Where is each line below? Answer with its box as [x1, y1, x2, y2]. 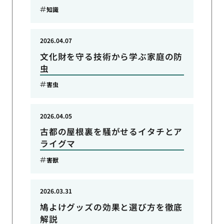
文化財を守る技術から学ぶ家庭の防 [39, 50, 183, 62]
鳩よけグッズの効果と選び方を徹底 [39, 201, 183, 213]
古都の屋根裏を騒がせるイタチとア [39, 125, 183, 138]
